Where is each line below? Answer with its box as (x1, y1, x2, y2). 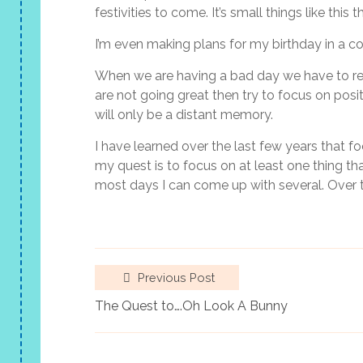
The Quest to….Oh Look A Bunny (95, 297, 288, 314)
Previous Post (135, 270, 215, 284)
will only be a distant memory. (95, 106, 273, 122)
